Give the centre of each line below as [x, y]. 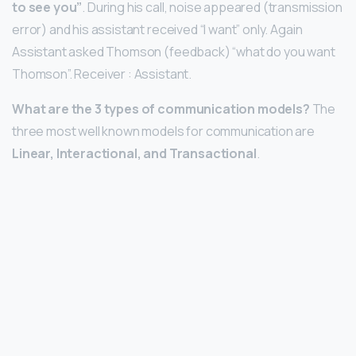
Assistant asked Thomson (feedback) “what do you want [174, 51]
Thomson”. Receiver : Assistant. [102, 74]
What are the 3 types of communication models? [161, 108]
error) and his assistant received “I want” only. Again [157, 29]
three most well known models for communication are [163, 131]
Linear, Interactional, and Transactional [134, 153]
